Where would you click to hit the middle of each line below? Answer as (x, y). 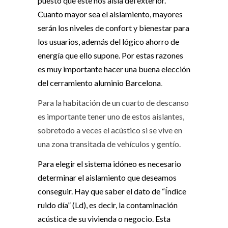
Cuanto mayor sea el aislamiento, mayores (110, 14)
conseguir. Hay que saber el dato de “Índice (112, 191)
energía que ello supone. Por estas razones (110, 55)
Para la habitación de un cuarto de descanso (113, 103)
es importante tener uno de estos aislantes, (111, 117)
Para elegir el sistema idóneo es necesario (109, 164)
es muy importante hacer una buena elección (114, 69)
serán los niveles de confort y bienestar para (113, 28)
